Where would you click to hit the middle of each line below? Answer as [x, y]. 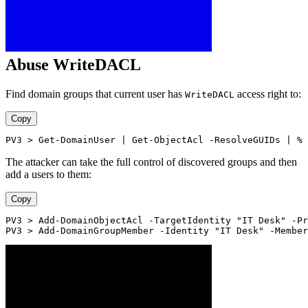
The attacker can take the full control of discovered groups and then [151, 162]
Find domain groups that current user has [95, 93]
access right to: [268, 93]
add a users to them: [48, 174]
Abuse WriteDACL [73, 65]
